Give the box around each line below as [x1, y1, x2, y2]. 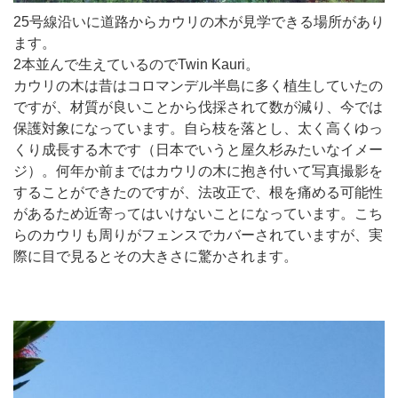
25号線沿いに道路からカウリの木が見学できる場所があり [13, 13, 385, 29]
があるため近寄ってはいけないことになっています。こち [13, 205, 383, 221]
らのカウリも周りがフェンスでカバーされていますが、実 [13, 227, 383, 243]
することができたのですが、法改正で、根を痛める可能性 [13, 184, 383, 200]
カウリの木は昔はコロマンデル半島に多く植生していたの [13, 77, 383, 93]
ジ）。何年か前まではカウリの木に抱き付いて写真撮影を [13, 163, 383, 179]
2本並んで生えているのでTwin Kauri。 [13, 56, 259, 72]
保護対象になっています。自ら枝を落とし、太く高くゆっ [13, 120, 383, 136]
